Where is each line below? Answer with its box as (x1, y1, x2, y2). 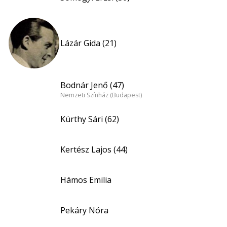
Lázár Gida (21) (60, 37, 117, 49)
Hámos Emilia (60, 174, 111, 185)
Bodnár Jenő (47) (60, 79, 124, 91)
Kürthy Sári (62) (60, 113, 119, 125)
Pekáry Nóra (60, 205, 108, 216)
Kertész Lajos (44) (60, 144, 128, 155)
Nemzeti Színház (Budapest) (60, 91, 142, 100)
